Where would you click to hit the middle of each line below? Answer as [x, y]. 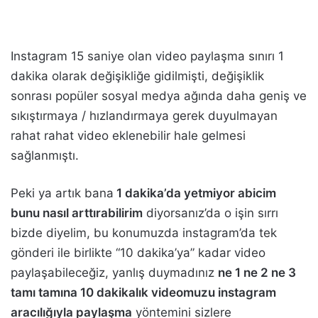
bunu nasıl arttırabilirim [77, 213]
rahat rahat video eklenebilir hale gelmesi [128, 136]
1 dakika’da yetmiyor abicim [195, 193]
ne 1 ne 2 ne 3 [257, 273]
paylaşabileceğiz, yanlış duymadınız [114, 273]
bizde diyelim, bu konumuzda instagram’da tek [144, 233]
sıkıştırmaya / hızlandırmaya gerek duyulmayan [144, 116]
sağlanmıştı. [45, 155]
